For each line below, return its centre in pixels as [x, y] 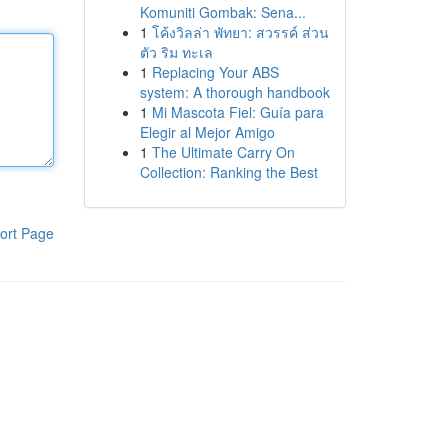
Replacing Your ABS [215, 72]
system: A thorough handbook [234, 92]
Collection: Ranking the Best [228, 172]
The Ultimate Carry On [223, 152]
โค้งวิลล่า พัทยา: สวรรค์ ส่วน [240, 32]
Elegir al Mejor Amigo [207, 132]
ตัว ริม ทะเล [176, 52]
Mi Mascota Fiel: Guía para [237, 112]
